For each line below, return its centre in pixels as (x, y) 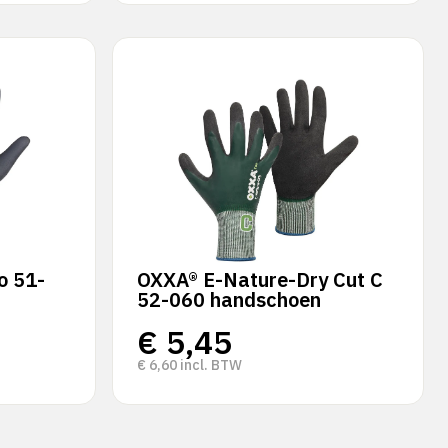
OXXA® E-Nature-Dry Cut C (260, 279)
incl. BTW (209, 365)
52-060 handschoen (229, 299)
